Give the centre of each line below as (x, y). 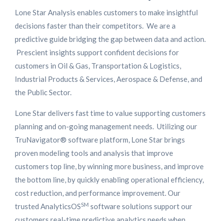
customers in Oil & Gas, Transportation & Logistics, (98, 66)
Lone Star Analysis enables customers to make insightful (106, 13)
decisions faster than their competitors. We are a (95, 26)
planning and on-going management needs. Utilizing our (106, 127)
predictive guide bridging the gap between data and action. (110, 39)
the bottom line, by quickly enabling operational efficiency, (109, 180)
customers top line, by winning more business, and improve (109, 166)
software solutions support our (141, 206)
